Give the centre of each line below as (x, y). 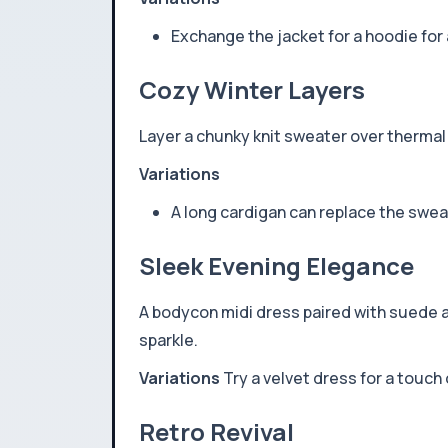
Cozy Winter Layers (252, 89)
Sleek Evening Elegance (276, 265)
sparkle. (168, 340)
